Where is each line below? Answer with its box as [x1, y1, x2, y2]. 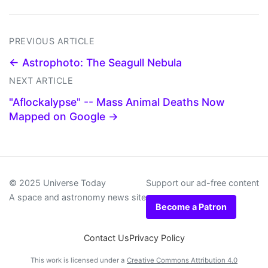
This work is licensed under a [31, 256, 127, 265]
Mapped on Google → [9, 110, 118, 123]
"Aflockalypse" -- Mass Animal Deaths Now [9, 96, 225, 109]
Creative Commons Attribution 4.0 [127, 256, 237, 265]
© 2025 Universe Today [9, 178, 106, 188]
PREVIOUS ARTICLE [9, 36, 95, 47]
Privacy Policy [129, 233, 185, 243]
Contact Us [83, 233, 129, 243]
